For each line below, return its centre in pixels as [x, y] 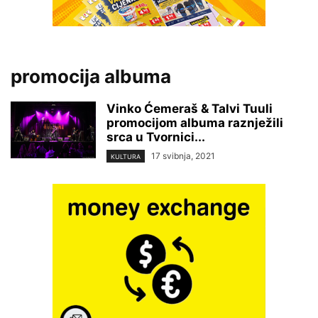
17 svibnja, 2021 [183, 156]
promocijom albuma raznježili [195, 123]
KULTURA [126, 157]
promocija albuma [91, 76]
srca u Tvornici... [156, 137]
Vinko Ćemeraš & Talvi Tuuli [190, 109]
